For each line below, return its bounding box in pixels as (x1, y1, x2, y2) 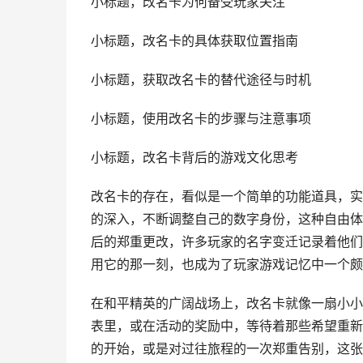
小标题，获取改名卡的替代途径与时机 (91, 72, 311, 88)
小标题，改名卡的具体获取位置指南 (91, 33, 298, 49)
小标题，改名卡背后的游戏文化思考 (91, 150, 298, 165)
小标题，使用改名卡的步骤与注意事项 (91, 111, 311, 126)
